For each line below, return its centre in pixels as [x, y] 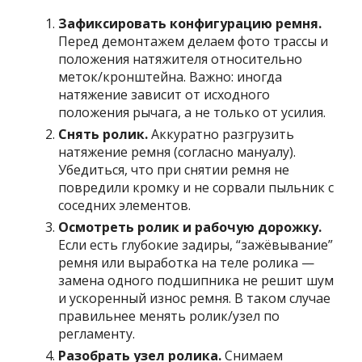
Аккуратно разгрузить [221, 135]
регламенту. [97, 334]
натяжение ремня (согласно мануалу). [177, 152]
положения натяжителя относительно [181, 59]
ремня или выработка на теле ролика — [187, 263]
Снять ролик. [103, 135]
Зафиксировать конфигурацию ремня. [190, 24]
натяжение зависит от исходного [164, 95]
